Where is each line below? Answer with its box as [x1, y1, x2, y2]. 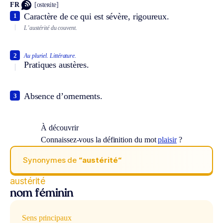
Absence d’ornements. [24, 91, 103, 102]
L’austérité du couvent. [24, 24, 77, 31]
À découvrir [41, 123, 79, 132]
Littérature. [50, 52, 77, 60]
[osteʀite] [34, 1, 59, 9]
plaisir [158, 135, 177, 144]
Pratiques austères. [24, 60, 89, 70]
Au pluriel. [24, 52, 49, 60]
